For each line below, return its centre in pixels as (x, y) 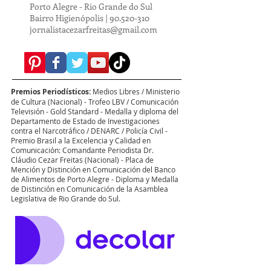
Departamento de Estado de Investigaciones (85, 121)
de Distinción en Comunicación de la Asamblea (90, 189)
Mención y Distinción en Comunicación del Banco (93, 169)
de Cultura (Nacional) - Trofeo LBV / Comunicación (95, 102)
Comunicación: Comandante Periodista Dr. (82, 150)
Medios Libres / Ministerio (135, 91)
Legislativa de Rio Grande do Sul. (66, 198)
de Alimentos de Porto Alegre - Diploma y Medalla (95, 179)
